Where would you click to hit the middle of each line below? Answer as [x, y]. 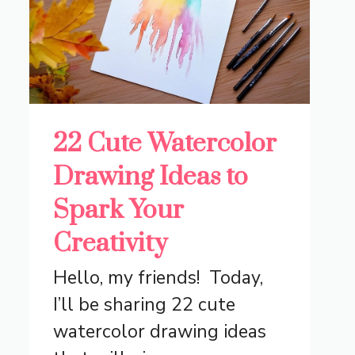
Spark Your [119, 211]
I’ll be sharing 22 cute [145, 305]
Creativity [111, 244]
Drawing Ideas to [151, 177]
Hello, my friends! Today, [158, 278]
